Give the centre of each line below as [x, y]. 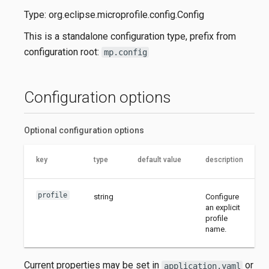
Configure [222, 196]
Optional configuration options [84, 130]
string [103, 196]
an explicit [222, 207]
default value [159, 159]
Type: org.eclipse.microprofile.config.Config [114, 14]
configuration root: [63, 52]
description [224, 159]
